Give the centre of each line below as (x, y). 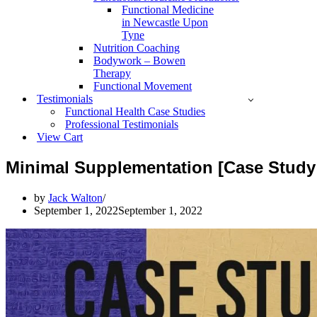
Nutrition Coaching (137, 48)
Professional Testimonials (122, 124)
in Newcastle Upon (165, 22)
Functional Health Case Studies (135, 111)
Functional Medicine (168, 10)
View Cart (60, 137)
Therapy (112, 73)
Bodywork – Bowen (139, 60)
